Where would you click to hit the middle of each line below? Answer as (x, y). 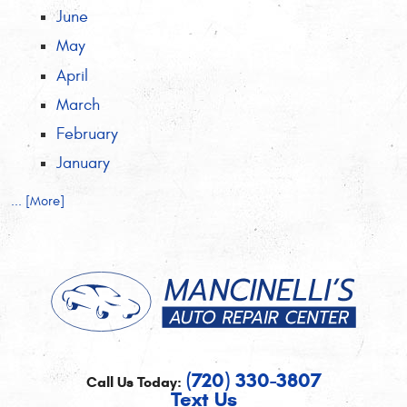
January (83, 164)
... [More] (38, 201)
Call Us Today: (134, 382)
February (87, 134)
